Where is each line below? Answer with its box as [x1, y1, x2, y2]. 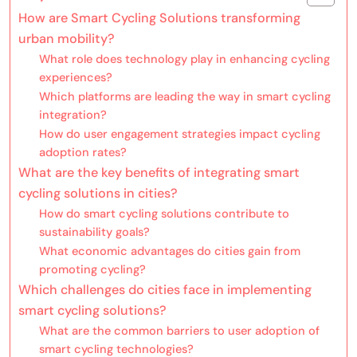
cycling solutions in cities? [18, 184, 178, 202]
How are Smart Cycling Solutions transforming [18, 9, 300, 26]
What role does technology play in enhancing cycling [38, 50, 330, 67]
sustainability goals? [38, 223, 150, 240]
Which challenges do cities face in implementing [18, 280, 312, 298]
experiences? [38, 69, 112, 85]
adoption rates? [38, 143, 127, 160]
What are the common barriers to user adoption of [38, 322, 320, 339]
